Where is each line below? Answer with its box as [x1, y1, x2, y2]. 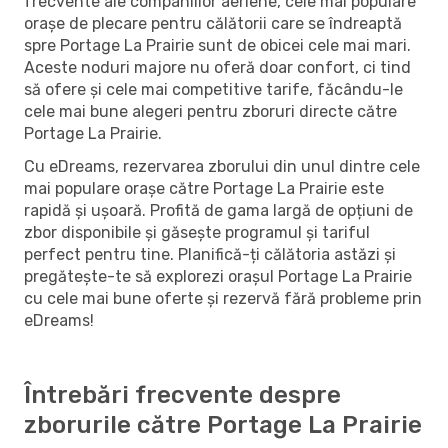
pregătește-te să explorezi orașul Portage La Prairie [24, 266, 412, 286]
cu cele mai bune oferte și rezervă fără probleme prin [24, 288, 422, 308]
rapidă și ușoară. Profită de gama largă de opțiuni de [24, 200, 413, 220]
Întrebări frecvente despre [24, 380, 341, 409]
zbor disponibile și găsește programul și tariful [24, 222, 370, 242]
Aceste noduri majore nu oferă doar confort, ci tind [24, 57, 411, 77]
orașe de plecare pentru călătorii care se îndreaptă [24, 13, 402, 33]
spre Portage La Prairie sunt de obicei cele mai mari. [24, 35, 411, 55]
